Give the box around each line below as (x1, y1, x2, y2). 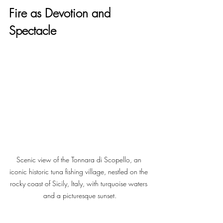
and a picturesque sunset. (43, 190, 116, 200)
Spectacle (9, 22, 56, 39)
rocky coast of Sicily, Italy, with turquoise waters (10, 178, 149, 188)
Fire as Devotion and (9, 5, 114, 21)
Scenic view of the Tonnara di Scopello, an (16, 154, 143, 164)
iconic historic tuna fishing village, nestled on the (9, 166, 150, 176)
